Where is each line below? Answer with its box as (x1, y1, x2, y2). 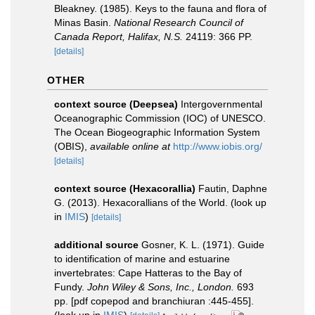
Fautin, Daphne (198, 183, 267, 194)
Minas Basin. (54, 17, 114, 28)
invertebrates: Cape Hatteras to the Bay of (54, 267, 242, 278)
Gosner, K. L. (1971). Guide (141, 239, 264, 250)
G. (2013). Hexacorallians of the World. (54, 197, 231, 208)
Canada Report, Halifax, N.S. (54, 31, 183, 42)
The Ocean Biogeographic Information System (54, 127, 260, 138)
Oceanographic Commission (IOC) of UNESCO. (54, 112, 266, 124)
